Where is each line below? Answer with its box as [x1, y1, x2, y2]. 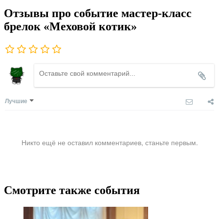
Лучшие [5, 96, 27, 106]
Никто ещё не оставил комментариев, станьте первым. [21, 137, 198, 148]
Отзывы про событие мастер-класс [4, 7, 192, 20]
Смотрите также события [4, 184, 140, 197]
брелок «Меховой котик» [4, 20, 137, 33]
